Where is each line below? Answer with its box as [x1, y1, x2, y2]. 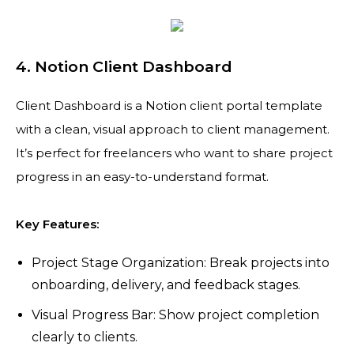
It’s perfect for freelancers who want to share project [16, 145, 333, 160]
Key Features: [16, 217, 99, 232]
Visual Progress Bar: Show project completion [32, 307, 319, 322]
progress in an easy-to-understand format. [16, 169, 269, 184]
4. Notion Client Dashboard [16, 57, 232, 76]
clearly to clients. [32, 330, 137, 345]
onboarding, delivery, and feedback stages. [32, 277, 300, 292]
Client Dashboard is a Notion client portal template [16, 98, 322, 113]
